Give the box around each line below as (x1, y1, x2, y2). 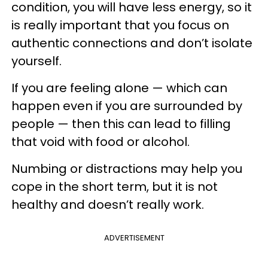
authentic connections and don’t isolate (11, 34, 252, 51)
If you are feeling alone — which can (11, 79, 227, 96)
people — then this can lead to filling (11, 115, 231, 132)
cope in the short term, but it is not (11, 178, 218, 195)
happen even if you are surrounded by (11, 97, 242, 114)
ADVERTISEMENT (103, 232, 165, 243)
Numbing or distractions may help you (11, 160, 242, 177)
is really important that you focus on (11, 16, 229, 33)
